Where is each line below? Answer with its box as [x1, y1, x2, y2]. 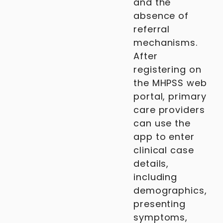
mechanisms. [133, 36, 198, 49]
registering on [133, 63, 202, 76]
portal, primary [133, 90, 207, 103]
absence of [133, 9, 189, 22]
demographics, [133, 184, 207, 197]
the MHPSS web [133, 77, 207, 89]
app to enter [133, 130, 195, 143]
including [133, 171, 178, 183]
